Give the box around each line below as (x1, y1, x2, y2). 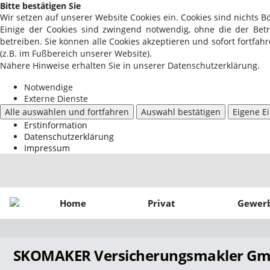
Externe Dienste (24, 93, 88, 104)
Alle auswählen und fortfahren (5, 106, 129, 118)
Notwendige (24, 81, 73, 93)
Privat (148, 196, 176, 209)
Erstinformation (24, 119, 87, 131)
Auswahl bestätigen (141, 106, 221, 118)
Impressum (24, 142, 70, 154)
